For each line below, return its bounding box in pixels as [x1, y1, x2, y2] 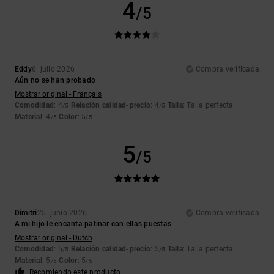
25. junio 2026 [37, 209, 87, 218]
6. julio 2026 [31, 65, 75, 74]
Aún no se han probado [15, 76, 96, 85]
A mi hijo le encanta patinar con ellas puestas [15, 220, 172, 229]
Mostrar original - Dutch [15, 234, 92, 243]
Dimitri [15, 209, 37, 218]
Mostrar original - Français [15, 90, 102, 99]
